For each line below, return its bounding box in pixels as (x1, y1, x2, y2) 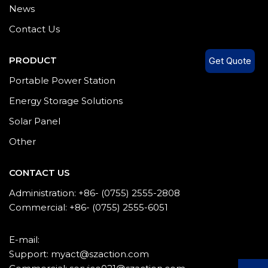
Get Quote (209, 54, 251, 66)
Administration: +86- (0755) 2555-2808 (9, 187, 180, 199)
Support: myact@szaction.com (9, 248, 149, 260)
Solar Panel (9, 115, 60, 127)
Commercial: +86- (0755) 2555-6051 (9, 202, 168, 213)
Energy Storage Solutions (9, 95, 123, 106)
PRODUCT (9, 54, 57, 66)
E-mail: (9, 234, 39, 245)
